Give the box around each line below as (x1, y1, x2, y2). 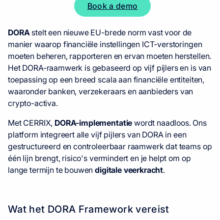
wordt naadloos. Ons (132, 118, 207, 128)
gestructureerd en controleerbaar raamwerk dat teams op (8, 141, 212, 151)
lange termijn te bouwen (8, 165, 95, 175)
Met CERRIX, (8, 118, 55, 128)
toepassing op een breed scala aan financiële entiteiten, (8, 75, 205, 84)
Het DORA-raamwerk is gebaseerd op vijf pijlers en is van (8, 63, 212, 73)
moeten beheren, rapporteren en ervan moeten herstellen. (8, 51, 212, 61)
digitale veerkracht (95, 165, 164, 175)
